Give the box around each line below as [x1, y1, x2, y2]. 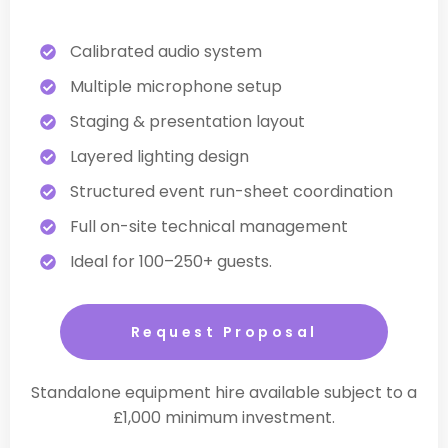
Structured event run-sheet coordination [70, 180, 393, 204]
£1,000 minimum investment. [113, 406, 335, 430]
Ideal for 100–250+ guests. [70, 250, 272, 274]
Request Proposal [130, 322, 318, 343]
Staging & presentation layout [70, 110, 305, 134]
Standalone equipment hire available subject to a [31, 381, 417, 405]
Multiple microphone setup [70, 75, 282, 99]
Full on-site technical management [70, 215, 348, 239]
